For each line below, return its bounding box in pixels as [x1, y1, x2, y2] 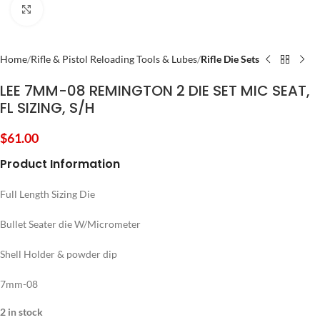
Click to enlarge [42, 4, 109, 15]
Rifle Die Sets [201, 53, 259, 65]
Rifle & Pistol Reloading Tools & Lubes [31, 53, 197, 65]
